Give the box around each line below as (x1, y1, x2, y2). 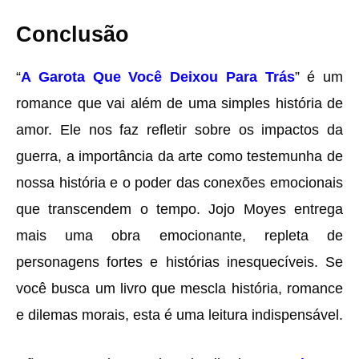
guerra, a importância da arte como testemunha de (16, 147, 343, 164)
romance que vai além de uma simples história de (16, 94, 343, 111)
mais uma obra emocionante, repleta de (16, 226, 343, 244)
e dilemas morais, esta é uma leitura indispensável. (16, 305, 343, 323)
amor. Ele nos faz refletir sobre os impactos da (16, 120, 343, 138)
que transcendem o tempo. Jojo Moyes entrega (16, 200, 343, 217)
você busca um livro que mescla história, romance (16, 279, 343, 296)
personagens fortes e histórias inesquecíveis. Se (16, 252, 343, 270)
